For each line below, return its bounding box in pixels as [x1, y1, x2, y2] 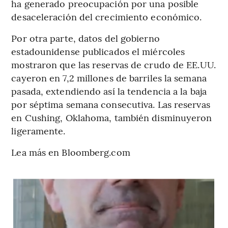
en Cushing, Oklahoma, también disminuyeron [11, 110, 212, 124]
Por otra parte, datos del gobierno [11, 31, 160, 44]
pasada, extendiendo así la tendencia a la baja [11, 84, 207, 97]
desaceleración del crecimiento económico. [11, 10, 202, 23]
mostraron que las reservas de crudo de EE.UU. [11, 58, 216, 71]
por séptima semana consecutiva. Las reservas [11, 97, 210, 110]
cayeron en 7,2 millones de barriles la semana [11, 71, 207, 84]
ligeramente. [11, 124, 66, 137]
